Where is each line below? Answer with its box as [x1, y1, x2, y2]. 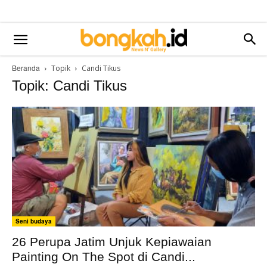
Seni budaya [15, 217, 52, 226]
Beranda [12, 63, 40, 73]
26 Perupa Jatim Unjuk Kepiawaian [12, 235, 212, 249]
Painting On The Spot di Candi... [12, 250, 195, 264]
